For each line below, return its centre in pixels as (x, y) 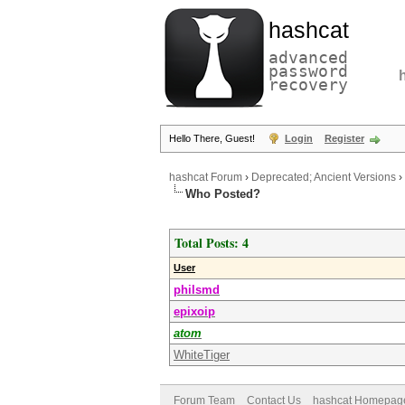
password (308, 71)
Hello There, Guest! (213, 138)
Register (344, 138)
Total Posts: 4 (212, 243)
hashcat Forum (206, 177)
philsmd (197, 290)
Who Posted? (223, 194)
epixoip (194, 311)
